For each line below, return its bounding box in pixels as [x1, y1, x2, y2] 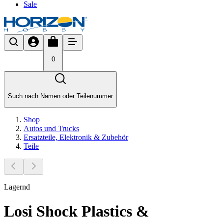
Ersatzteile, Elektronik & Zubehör [24, 133, 128, 142]
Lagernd [4, 183, 30, 192]
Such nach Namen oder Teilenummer [8, 92, 113, 100]
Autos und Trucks [24, 124, 79, 133]
